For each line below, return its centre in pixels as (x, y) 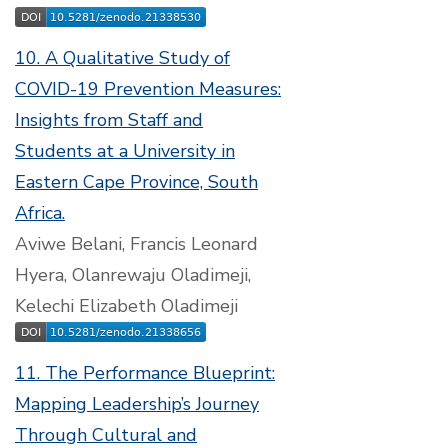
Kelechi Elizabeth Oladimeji (126, 306)
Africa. (40, 213)
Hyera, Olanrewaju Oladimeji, (133, 275)
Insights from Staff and (109, 120)
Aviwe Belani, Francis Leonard (136, 244)
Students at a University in (125, 151)
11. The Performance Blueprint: (145, 373)
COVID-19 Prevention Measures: (148, 89)
